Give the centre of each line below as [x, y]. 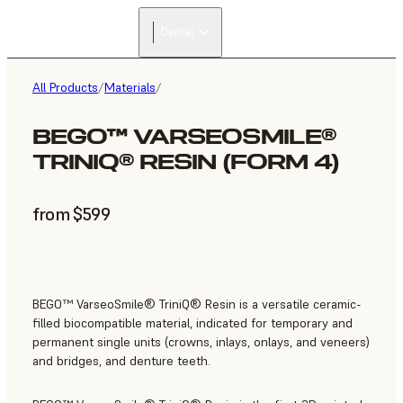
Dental [177, 32]
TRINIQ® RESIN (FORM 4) [185, 162]
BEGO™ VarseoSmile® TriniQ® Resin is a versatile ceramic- [197, 304]
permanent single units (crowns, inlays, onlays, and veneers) [201, 342]
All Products [65, 87]
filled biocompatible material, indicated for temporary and [193, 323]
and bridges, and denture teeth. [121, 361]
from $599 [71, 215]
